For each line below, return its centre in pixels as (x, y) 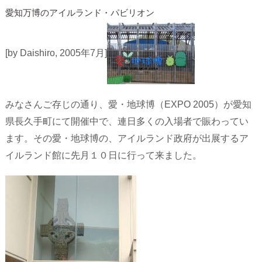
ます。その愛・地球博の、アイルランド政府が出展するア (127, 138)
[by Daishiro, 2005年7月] (56, 53)
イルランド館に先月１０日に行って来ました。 (103, 155)
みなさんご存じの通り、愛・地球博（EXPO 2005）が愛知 (128, 104)
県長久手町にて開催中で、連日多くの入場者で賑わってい (127, 121)
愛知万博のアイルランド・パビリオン (80, 13)
